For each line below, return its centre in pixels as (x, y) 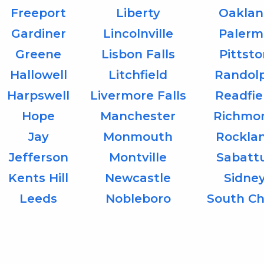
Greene (39, 54)
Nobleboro (138, 198)
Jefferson (38, 157)
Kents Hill (39, 178)
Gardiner (38, 33)
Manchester (138, 116)
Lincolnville (138, 33)
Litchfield (138, 75)
